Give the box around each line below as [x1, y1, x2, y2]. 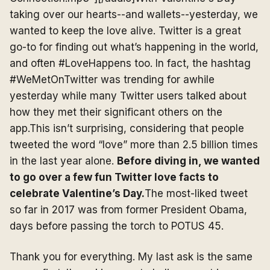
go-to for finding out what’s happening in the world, [10, 41, 259, 53]
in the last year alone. [10, 155, 117, 167]
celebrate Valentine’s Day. [10, 187, 145, 199]
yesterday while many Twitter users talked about [10, 90, 246, 102]
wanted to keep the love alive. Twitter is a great [10, 25, 241, 37]
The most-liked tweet [145, 187, 248, 199]
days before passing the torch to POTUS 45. [10, 220, 224, 232]
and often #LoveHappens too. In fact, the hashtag [10, 57, 251, 69]
